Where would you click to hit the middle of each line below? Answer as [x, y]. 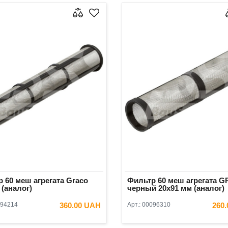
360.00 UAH [80, 206]
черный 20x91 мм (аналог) [176, 188]
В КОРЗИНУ [68, 223]
